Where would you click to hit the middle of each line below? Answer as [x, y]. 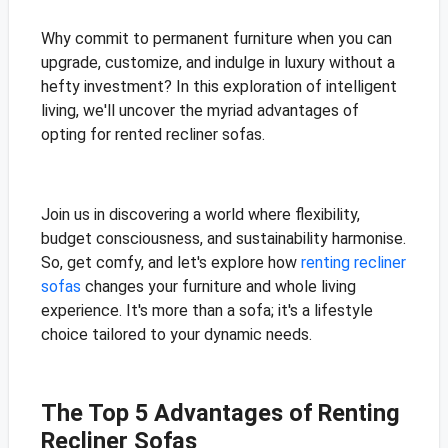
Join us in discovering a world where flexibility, [200, 215]
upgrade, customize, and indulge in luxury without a [217, 63]
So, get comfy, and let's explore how [170, 263]
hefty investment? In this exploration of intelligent [218, 87]
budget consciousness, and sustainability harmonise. [223, 239]
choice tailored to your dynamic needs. [176, 335]
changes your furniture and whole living [218, 287]
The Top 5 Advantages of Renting [220, 413]
